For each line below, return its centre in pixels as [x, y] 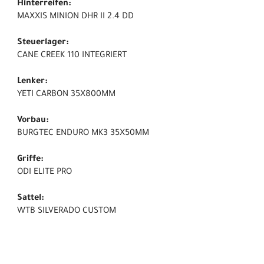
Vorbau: [33, 121]
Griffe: [30, 160]
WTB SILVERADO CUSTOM [67, 212]
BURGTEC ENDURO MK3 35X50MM [83, 134]
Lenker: [32, 82]
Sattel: [31, 199]
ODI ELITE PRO [44, 173]
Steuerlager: [43, 43]
